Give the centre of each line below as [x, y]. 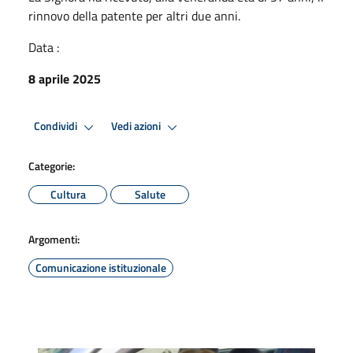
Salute [150, 194]
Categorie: [52, 165]
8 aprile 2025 [65, 78]
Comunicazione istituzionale [101, 267]
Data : [44, 47]
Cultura [68, 194]
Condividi [57, 126]
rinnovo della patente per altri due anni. [134, 15]
